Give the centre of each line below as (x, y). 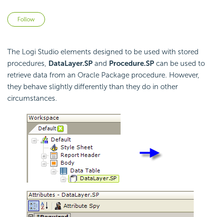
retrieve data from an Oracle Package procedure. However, (103, 75)
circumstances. (32, 99)
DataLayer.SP (70, 64)
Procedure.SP (132, 64)
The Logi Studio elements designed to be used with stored (103, 52)
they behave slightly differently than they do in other (93, 87)
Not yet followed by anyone (90, 18)
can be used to (179, 64)
